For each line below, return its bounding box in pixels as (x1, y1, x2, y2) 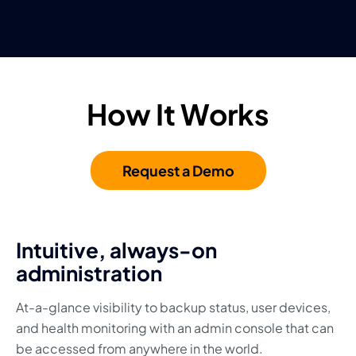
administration (16, 259, 162, 286)
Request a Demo (122, 161, 234, 180)
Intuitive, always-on (16, 236, 217, 263)
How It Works (87, 95, 269, 132)
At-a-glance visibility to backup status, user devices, (16, 298, 331, 315)
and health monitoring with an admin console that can (16, 319, 334, 336)
